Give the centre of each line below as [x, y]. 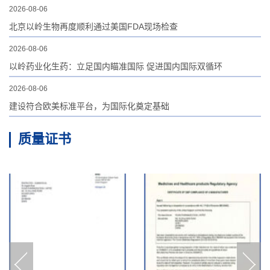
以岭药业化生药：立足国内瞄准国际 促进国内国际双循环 [116, 67]
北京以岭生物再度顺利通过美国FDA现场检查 [93, 27]
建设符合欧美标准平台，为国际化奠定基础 [89, 106]
